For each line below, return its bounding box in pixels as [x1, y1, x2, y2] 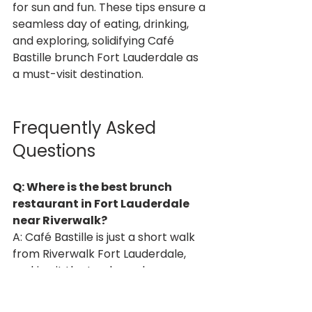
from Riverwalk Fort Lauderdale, [13, 245, 189, 262]
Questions [13, 139, 95, 162]
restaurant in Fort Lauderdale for [13, 279, 194, 295]
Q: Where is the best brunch [13, 178, 174, 195]
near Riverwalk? [13, 212, 107, 228]
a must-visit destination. [13, 65, 143, 82]
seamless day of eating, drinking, [13, 15, 192, 32]
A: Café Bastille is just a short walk [13, 228, 198, 245]
